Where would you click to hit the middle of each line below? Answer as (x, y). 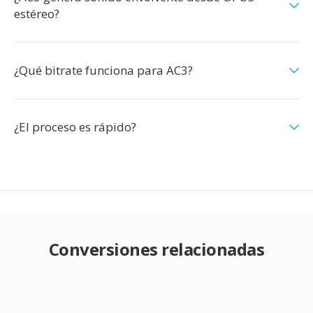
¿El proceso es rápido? (75, 127)
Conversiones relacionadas (156, 249)
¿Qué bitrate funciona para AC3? (103, 70)
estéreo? (37, 14)
